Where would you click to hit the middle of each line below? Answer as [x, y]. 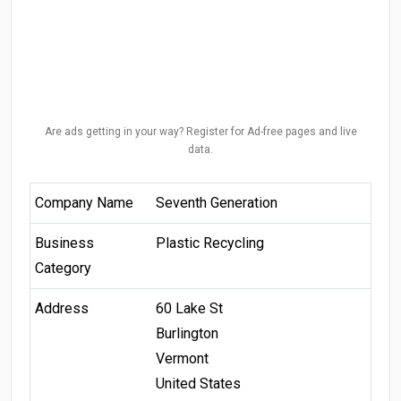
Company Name [84, 202]
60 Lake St [189, 308]
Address [61, 308]
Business [64, 243]
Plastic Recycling [209, 243]
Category [63, 268]
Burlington [187, 333]
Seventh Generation [216, 202]
